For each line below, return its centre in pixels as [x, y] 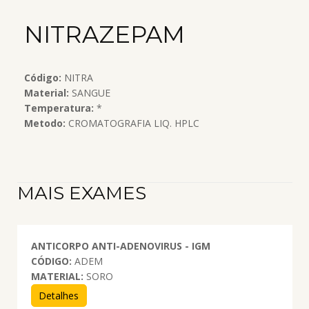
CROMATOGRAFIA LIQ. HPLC [132, 123]
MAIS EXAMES [81, 193]
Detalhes [59, 295]
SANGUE [90, 92]
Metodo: [45, 123]
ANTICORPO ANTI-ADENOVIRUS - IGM [120, 246]
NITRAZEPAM [104, 34]
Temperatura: [59, 108]
